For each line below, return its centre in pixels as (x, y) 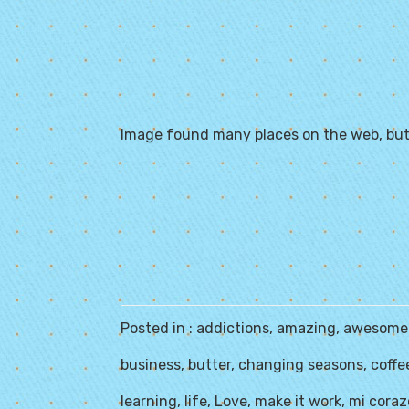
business (151, 365)
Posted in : (158, 328)
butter (210, 365)
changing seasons (301, 365)
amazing (306, 328)
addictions (233, 328)
